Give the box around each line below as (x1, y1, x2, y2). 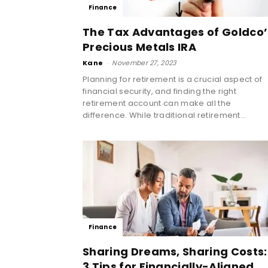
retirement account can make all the (83, 97, 232, 109)
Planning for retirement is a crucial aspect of (83, 73, 263, 85)
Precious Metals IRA (83, 39, 197, 54)
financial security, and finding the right (83, 85, 237, 97)
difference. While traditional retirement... (83, 109, 246, 121)
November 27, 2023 (112, 57, 176, 68)
